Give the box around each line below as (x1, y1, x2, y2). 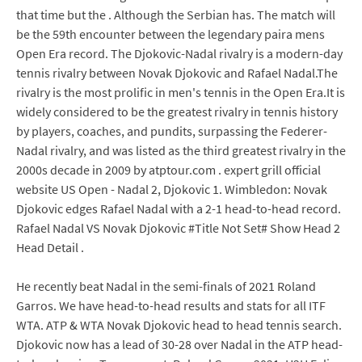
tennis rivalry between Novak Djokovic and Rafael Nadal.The (16, 65, 338, 81)
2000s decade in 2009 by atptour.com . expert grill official (16, 162, 321, 178)
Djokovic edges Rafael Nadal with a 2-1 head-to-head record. (16, 200, 341, 217)
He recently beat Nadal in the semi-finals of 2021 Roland (16, 278, 316, 294)
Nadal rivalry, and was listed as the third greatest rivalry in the (16, 142, 346, 158)
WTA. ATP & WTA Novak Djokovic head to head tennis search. (16, 317, 342, 333)
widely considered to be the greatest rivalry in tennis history (16, 103, 338, 120)
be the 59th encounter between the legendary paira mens (16, 26, 325, 42)
